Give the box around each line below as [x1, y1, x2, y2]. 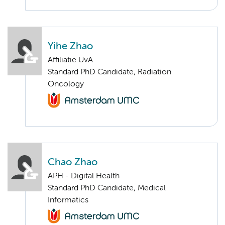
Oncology [48, 80, 84, 89]
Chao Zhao [48, 157, 97, 167]
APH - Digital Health [48, 172, 120, 180]
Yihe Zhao [48, 42, 93, 52]
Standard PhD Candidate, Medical [48, 184, 166, 192]
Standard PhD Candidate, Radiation [48, 68, 171, 77]
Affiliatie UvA [48, 56, 93, 65]
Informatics [48, 196, 88, 204]
